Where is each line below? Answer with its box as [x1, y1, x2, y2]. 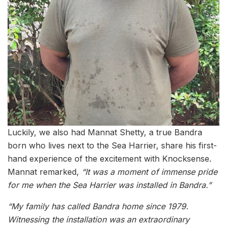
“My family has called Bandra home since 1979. [8, 201, 188, 211]
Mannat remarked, [8, 166, 82, 177]
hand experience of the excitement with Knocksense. [8, 153, 211, 164]
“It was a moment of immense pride [82, 166, 217, 177]
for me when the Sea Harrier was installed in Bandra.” [8, 179, 211, 190]
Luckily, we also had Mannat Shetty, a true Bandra [8, 127, 202, 137]
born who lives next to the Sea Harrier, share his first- [8, 140, 217, 150]
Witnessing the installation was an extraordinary [8, 214, 190, 224]
